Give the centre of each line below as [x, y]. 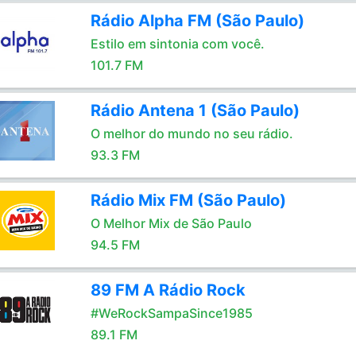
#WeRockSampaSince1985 [171, 313]
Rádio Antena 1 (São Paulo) [195, 110]
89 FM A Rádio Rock [168, 290]
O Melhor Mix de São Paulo [171, 223]
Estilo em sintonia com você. [177, 44]
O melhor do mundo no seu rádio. [192, 133]
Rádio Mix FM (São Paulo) [188, 200]
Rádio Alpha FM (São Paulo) [197, 21]
